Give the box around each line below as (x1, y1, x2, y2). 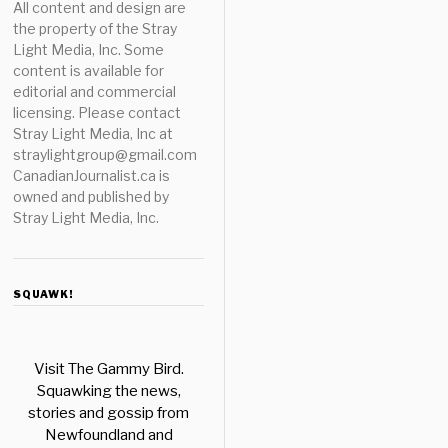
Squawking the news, (36, 382, 181, 400)
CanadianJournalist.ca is (13, 167, 171, 184)
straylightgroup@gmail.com (13, 146, 198, 163)
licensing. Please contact (13, 104, 182, 121)
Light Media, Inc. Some (13, 41, 165, 58)
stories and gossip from (28, 404, 190, 422)
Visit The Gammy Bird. (33, 360, 184, 378)
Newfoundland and (44, 426, 173, 444)
